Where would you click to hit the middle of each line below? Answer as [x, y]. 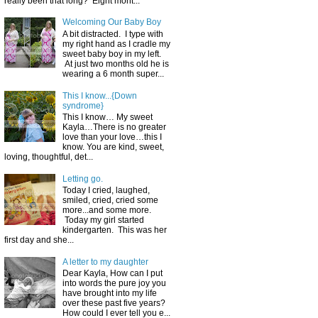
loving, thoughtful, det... [49, 157]
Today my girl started [103, 220]
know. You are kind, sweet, [113, 147]
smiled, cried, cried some [110, 201]
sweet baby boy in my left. [111, 54]
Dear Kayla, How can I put [112, 274]
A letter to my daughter [105, 262]
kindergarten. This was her [114, 230]
